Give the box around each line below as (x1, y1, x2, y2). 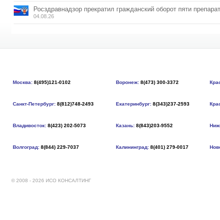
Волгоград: (13, 144, 39, 150)
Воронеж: (116, 80, 139, 85)
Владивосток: (13, 123, 46, 129)
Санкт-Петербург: (13, 101, 55, 107)
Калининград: (116, 144, 149, 150)
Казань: (116, 123, 135, 129)
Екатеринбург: (116, 101, 151, 107)
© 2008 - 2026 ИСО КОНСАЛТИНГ (11, 177, 91, 183)
